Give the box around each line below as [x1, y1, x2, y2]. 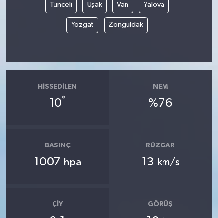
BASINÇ [44, 142, 71, 149]
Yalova [143, 1, 164, 9]
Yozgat [71, 21, 94, 29]
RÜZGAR [146, 142, 175, 149]
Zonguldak [109, 21, 143, 29]
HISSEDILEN [38, 83, 77, 90]
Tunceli [50, 1, 72, 9]
